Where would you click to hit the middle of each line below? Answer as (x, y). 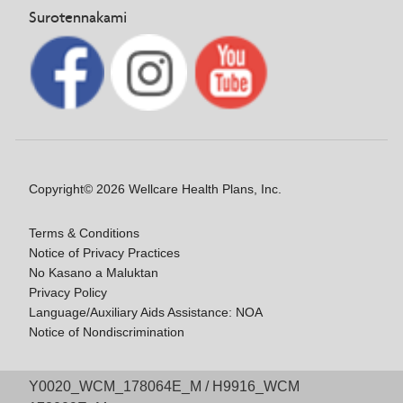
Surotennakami (78, 18)
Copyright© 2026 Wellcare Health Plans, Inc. (155, 188)
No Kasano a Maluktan (94, 272)
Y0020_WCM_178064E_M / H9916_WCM (164, 386)
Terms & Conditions (84, 233)
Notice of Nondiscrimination (107, 331)
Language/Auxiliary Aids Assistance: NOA (146, 312)
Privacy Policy (68, 292)
